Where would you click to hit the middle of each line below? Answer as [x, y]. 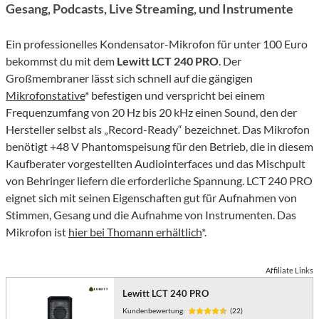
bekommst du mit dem [61, 61]
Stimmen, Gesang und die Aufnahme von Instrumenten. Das [151, 215]
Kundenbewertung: [154, 311]
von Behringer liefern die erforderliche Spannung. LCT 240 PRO [159, 181]
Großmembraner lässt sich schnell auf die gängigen [129, 78]
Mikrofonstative [45, 95]
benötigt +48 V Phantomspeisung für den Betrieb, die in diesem [159, 147]
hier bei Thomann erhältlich [135, 232]
